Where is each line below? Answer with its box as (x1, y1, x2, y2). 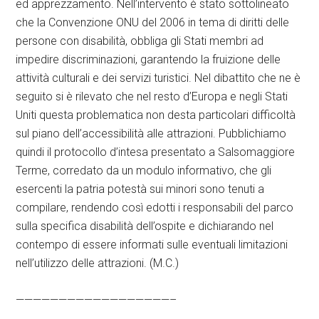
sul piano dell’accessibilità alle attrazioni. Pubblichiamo (16, 127, 287, 140)
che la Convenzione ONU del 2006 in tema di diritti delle (16, 16, 290, 29)
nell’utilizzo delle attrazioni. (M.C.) (16, 256, 179, 270)
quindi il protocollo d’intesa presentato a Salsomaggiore (16, 145, 296, 159)
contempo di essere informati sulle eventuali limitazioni (16, 238, 288, 251)
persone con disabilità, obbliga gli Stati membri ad (16, 34, 264, 48)
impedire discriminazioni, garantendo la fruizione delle (16, 53, 281, 66)
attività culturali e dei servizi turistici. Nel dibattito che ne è (16, 71, 301, 85)
